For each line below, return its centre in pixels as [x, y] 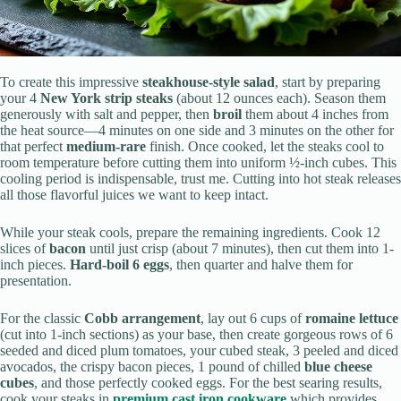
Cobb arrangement [142, 319]
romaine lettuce [352, 319]
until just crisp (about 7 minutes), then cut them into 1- [240, 249]
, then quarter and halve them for [261, 265]
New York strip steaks [107, 98]
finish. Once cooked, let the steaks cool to [265, 147]
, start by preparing [328, 82]
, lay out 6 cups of [253, 319]
